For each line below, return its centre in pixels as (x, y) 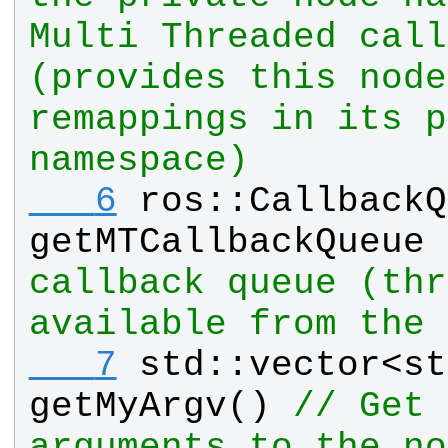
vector (314, 366)
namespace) (138, 161)
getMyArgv (127, 407)
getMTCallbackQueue (226, 243)
